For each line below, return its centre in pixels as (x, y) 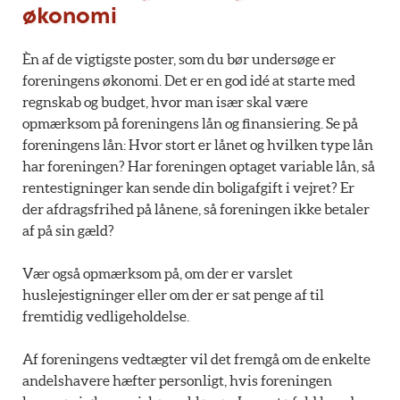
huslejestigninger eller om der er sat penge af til (173, 295)
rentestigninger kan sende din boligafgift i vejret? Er (188, 188)
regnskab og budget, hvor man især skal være (165, 102)
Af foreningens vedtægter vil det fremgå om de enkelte (196, 359)
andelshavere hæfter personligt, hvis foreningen (177, 381)
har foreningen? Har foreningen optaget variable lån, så (199, 167)
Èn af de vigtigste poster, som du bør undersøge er (179, 59)
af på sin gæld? (68, 231)
